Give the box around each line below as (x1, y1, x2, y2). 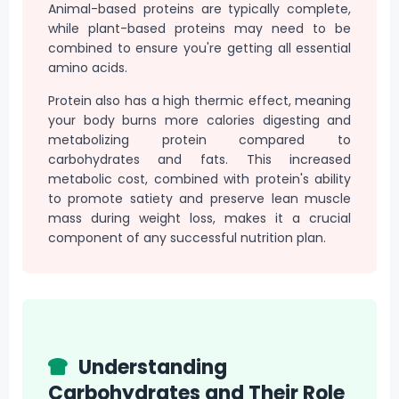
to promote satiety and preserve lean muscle (47, 189, 352, 208)
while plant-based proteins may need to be (47, 20, 352, 38)
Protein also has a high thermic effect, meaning (47, 91, 352, 110)
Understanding (74, 354, 228, 382)
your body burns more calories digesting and (47, 110, 352, 129)
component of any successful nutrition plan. (47, 228, 326, 247)
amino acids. (47, 59, 127, 77)
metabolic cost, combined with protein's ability (47, 169, 352, 188)
